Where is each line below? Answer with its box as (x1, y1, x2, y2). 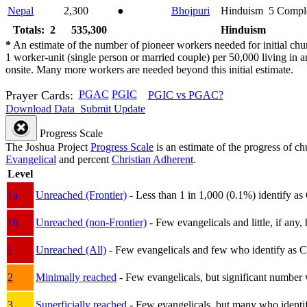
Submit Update (77, 102, 145, 114)
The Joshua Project (5, 140, 90, 153)
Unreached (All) (36, 243, 106, 256)
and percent (56, 153, 112, 165)
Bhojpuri (171, 4, 210, 16)
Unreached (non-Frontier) (36, 216, 147, 228)
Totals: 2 (13, 23, 56, 36)
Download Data (5, 102, 75, 114)
